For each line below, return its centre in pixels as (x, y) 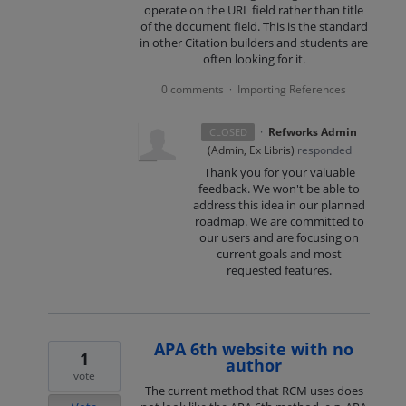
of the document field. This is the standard (254, 26)
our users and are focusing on (280, 237)
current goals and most (280, 254)
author (254, 366)
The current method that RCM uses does (254, 391)
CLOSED (228, 132)
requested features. (280, 270)
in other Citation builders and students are (254, 42)
